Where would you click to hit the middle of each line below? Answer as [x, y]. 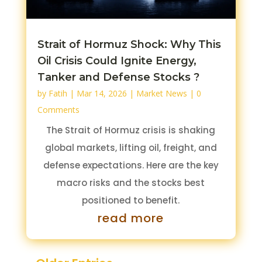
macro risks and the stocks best [131, 183]
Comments [58, 110]
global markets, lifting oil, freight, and [131, 148]
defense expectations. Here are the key [131, 166]
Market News [161, 94]
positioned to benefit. [131, 201]
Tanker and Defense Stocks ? [118, 77]
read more [131, 218]
